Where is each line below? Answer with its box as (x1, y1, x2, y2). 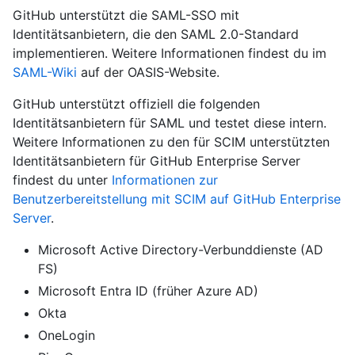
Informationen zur (112, 171, 218, 188)
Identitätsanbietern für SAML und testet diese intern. (13, 114, 326, 131)
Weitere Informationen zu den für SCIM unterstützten (13, 133, 330, 150)
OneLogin (38, 326, 95, 343)
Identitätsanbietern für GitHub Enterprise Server (13, 152, 300, 169)
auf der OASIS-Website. (77, 63, 219, 80)
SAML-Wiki (13, 63, 77, 80)
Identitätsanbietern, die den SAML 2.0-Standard (13, 25, 299, 42)
